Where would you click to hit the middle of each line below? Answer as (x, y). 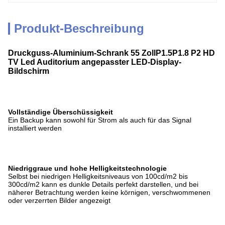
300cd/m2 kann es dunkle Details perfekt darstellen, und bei (103, 184)
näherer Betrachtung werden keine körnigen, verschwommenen (109, 192)
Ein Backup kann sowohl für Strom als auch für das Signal (100, 120)
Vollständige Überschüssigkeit (61, 112)
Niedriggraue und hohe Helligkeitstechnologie (87, 168)
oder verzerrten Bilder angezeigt (59, 200)
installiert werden (35, 128)
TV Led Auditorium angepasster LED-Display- (95, 62)
